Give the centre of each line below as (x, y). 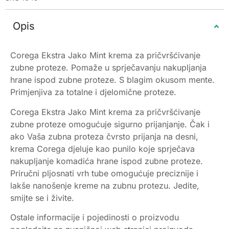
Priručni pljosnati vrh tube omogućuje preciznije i (104, 173)
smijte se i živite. (42, 198)
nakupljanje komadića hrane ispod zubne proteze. (107, 161)
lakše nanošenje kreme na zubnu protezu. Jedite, (105, 185)
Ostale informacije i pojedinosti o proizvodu (95, 217)
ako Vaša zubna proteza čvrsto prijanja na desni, (104, 136)
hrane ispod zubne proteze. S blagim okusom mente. (112, 80)
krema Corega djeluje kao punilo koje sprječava (102, 148)
